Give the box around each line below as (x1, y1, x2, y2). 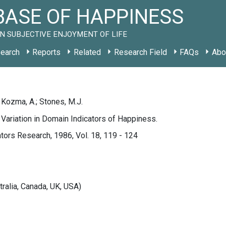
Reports (32, 47, 61, 57)
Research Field (114, 47, 167, 57)
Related (73, 47, 101, 57)
